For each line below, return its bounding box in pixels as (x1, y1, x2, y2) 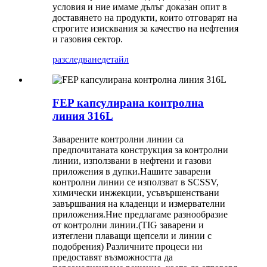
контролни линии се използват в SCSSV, (52, 176, 219, 187)
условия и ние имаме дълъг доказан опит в (52, 2, 227, 13)
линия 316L (52, 110, 113, 123)
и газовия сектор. (52, 34, 123, 45)
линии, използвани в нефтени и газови (52, 155, 212, 166)
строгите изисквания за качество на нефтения (52, 23, 238, 34)
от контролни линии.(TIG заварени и (52, 219, 204, 230)
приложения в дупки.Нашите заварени (52, 166, 211, 176)
